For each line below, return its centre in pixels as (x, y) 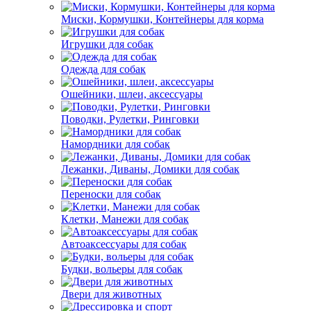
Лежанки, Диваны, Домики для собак (150, 169)
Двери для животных (111, 294)
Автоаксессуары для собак (124, 244)
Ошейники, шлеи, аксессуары (132, 94)
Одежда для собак (103, 69)
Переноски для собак (111, 194)
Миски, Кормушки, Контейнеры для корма (162, 19)
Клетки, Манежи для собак (125, 219)
